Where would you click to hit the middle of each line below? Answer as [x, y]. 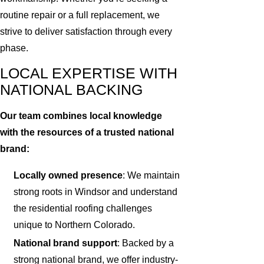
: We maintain [151, 175]
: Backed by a [146, 243]
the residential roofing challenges [83, 208]
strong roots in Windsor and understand [96, 192]
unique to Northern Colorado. [75, 225]
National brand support [66, 243]
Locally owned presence [68, 175]
